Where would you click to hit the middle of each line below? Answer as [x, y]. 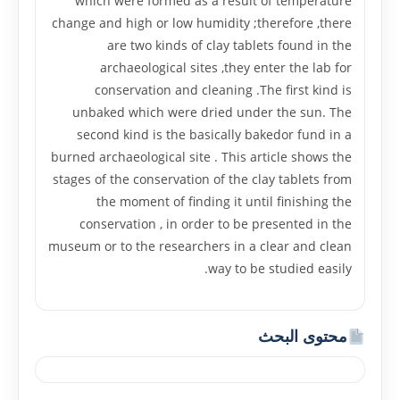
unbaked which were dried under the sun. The [212, 112]
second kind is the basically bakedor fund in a [214, 134]
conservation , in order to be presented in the [216, 224]
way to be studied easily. [280, 268]
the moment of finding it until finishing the [224, 201]
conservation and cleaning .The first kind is [223, 90]
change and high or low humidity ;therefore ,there [202, 23]
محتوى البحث [302, 336]
